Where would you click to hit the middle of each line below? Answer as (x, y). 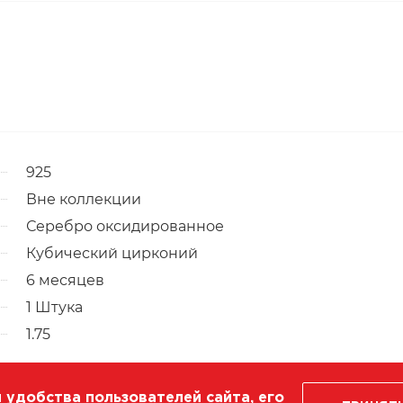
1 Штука (54, 307)
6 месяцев (65, 280)
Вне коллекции (84, 199)
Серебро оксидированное (125, 226)
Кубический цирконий (112, 253)
